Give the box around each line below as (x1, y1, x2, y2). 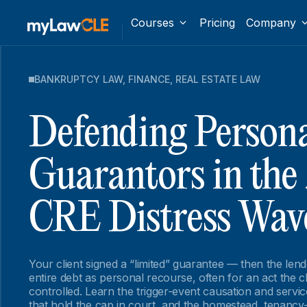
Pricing (199, 16, 235, 29)
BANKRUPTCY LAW (34, 73, 123, 85)
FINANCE (128, 73, 170, 85)
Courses (131, 16, 174, 29)
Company (245, 16, 296, 29)
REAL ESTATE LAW (175, 73, 260, 85)
